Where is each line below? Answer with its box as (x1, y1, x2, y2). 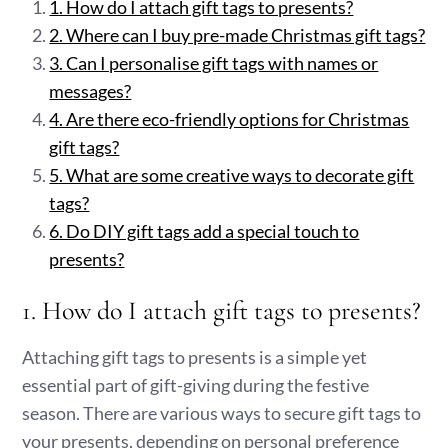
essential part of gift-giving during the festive (22, 374, 370, 396)
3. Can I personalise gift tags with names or (49, 52, 379, 74)
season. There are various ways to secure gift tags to (22, 402, 422, 424)
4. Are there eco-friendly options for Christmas (49, 108, 410, 130)
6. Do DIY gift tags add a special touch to (49, 220, 360, 242)
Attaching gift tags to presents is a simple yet (22, 346, 368, 368)
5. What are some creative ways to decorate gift (49, 164, 415, 186)
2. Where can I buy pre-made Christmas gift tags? (49, 24, 426, 46)
